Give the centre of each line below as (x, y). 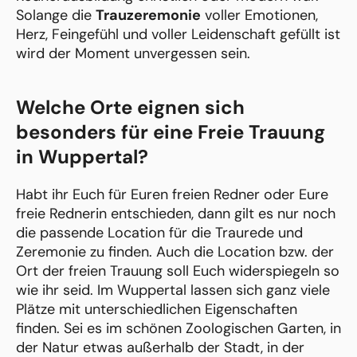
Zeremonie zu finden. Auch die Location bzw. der (175, 251)
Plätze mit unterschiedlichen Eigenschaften (157, 309)
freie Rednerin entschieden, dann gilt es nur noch (176, 213)
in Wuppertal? (82, 156)
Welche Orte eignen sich (130, 107)
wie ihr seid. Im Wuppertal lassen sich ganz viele (173, 290)
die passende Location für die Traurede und (159, 232)
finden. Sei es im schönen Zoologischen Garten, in (178, 328)
